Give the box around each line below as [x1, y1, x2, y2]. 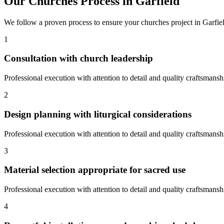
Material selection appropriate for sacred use [4, 164, 185, 175]
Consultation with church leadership [4, 53, 153, 64]
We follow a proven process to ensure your [4, 17, 139, 26]
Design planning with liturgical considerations [4, 108, 191, 119]
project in [169, 17, 202, 26]
